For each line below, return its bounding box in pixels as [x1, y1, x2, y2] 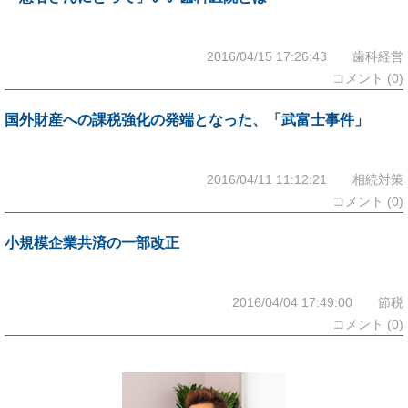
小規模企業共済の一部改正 [5, 235, 179, 250]
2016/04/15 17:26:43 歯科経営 [207, 49, 403, 64]
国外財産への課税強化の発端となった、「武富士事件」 [5, 112, 369, 127]
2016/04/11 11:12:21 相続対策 [207, 172, 403, 187]
